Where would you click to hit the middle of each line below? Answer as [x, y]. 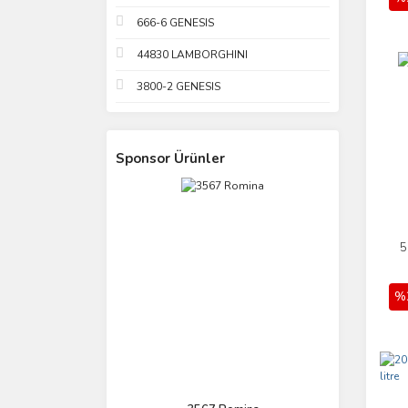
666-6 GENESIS [175, 23]
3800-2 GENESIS [178, 87]
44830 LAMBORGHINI [192, 55]
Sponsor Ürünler [170, 158]
